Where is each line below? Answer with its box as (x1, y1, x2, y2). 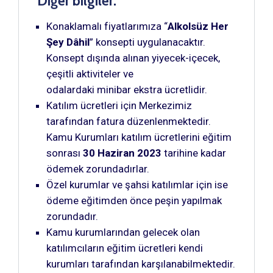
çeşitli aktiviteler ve (46, 67, 133, 80)
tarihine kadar (161, 146, 226, 159)
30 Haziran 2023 (83, 146, 161, 159)
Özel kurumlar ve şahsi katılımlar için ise (46, 178, 228, 191)
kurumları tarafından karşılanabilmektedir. (46, 257, 235, 270)
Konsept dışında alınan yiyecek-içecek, (46, 51, 220, 64)
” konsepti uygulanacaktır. (90, 35, 205, 48)
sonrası (46, 146, 83, 159)
